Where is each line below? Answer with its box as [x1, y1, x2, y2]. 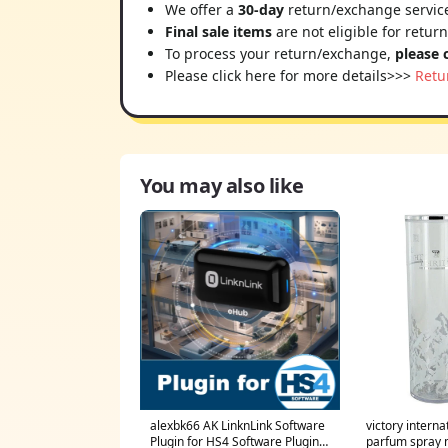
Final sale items [165, 21, 272, 41]
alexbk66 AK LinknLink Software [150, 416, 325, 434]
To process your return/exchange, [165, 43, 395, 63]
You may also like [140, 171, 304, 199]
